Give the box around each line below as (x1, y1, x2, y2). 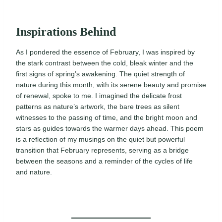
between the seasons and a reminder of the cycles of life (16, 157, 193, 165)
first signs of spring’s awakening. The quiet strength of (16, 69, 185, 78)
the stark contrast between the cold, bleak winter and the (16, 58, 193, 67)
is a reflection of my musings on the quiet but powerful (16, 135, 185, 143)
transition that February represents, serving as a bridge (16, 146, 189, 154)
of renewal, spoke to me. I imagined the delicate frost (16, 91, 182, 100)
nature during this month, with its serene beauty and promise (16, 80, 206, 89)
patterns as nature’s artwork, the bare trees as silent (16, 102, 179, 111)
